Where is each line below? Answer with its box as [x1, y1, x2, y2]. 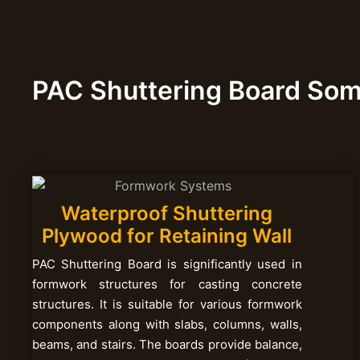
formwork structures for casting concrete [32, 276, 302, 292]
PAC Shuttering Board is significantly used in [32, 256, 302, 272]
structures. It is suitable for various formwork [32, 296, 302, 312]
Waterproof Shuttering [61, 201, 273, 225]
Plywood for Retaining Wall [42, 223, 292, 247]
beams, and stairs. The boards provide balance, [32, 336, 302, 352]
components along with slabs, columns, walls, [32, 316, 302, 332]
